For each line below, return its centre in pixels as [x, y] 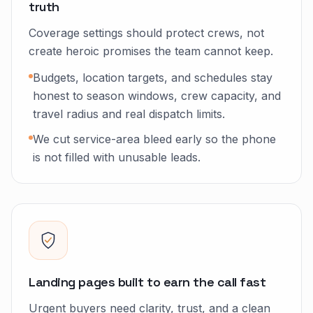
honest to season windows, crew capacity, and [157, 96]
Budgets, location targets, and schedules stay [153, 78]
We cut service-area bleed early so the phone [154, 139]
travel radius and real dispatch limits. [129, 114]
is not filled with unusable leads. [117, 157]
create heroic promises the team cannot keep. [151, 51]
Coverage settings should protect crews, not [146, 33]
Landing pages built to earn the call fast [147, 282]
